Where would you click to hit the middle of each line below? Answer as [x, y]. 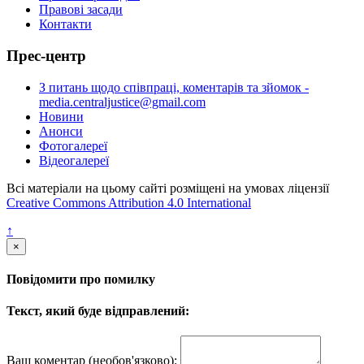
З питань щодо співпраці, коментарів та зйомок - [174, 87]
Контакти [65, 24]
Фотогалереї [73, 145]
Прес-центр [46, 55]
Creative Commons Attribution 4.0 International [129, 202]
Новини [61, 116]
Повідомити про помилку [81, 279]
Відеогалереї [74, 160]
